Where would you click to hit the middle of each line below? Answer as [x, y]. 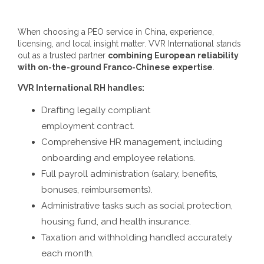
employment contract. [88, 126]
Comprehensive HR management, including [132, 142]
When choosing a [53, 32]
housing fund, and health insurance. [116, 221]
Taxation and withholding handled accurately [137, 237]
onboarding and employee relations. [118, 158]
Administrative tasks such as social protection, [137, 205]
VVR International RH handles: [81, 88]
